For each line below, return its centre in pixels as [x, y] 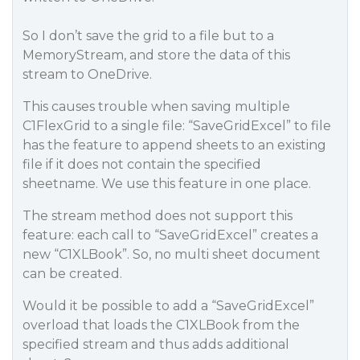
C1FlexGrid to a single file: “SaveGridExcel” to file [177, 126]
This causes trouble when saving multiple [156, 106]
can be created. [72, 274]
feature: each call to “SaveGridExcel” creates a [170, 235]
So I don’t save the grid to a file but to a [148, 36]
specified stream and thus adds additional [156, 344]
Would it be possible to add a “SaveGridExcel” [168, 306]
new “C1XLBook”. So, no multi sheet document [172, 254]
